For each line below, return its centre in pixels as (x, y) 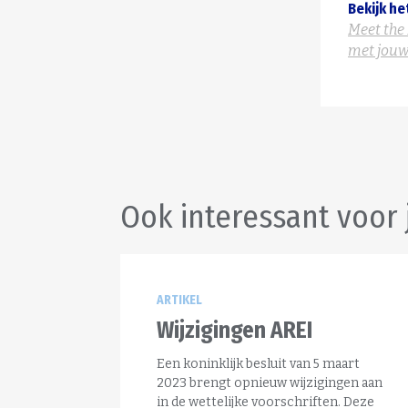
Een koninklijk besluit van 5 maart (258, 364)
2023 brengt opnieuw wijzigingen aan (270, 383)
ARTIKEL (179, 300)
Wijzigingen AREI (235, 331)
